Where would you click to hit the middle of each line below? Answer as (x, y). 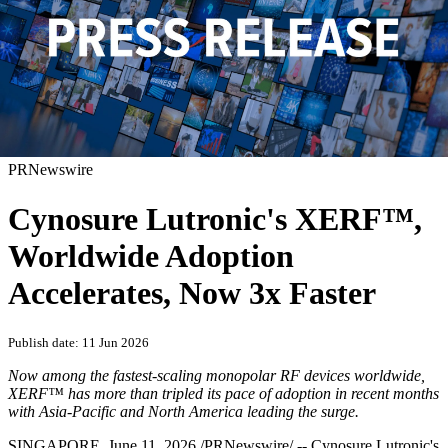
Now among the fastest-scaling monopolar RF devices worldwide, (216, 376)
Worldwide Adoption (151, 255)
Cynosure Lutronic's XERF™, (215, 218)
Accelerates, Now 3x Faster (192, 292)
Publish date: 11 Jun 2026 (78, 343)
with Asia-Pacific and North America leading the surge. (185, 412)
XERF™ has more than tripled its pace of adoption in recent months (223, 394)
